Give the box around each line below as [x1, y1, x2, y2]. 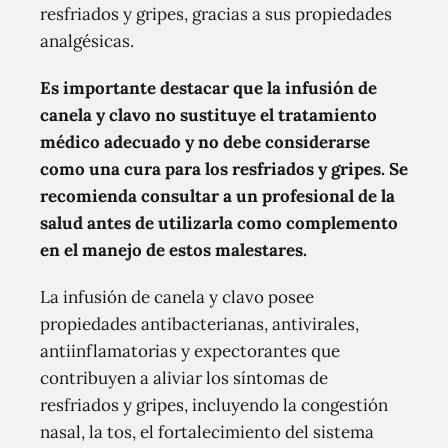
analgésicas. [40, 30, 134, 52]
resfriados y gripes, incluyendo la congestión [40, 394, 388, 416]
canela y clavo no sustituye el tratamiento [40, 104, 377, 126]
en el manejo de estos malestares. [40, 239, 307, 261]
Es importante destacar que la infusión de [40, 77, 377, 99]
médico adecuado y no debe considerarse [40, 131, 370, 153]
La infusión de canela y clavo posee [40, 286, 314, 308]
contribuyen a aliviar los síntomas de [40, 367, 328, 389]
